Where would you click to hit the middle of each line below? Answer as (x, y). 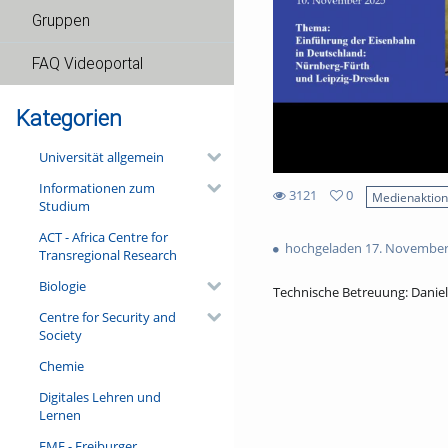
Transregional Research (107, 254)
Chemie (61, 365)
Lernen (59, 414)
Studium (64, 205)
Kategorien (69, 118)
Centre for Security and (107, 316)
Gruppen (61, 21)
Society (60, 334)
